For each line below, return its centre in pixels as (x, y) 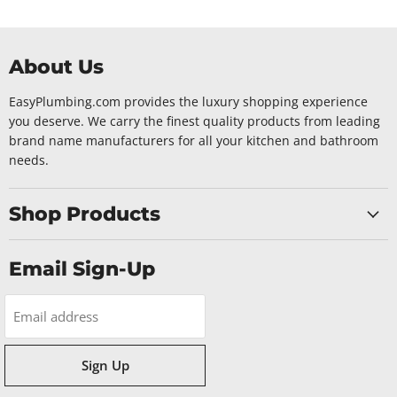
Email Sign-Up (82, 269)
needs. (29, 160)
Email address (56, 316)
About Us (56, 67)
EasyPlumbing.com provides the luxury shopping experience (188, 102)
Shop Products (85, 214)
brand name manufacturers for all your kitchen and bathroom (194, 141)
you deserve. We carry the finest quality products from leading (195, 121)
